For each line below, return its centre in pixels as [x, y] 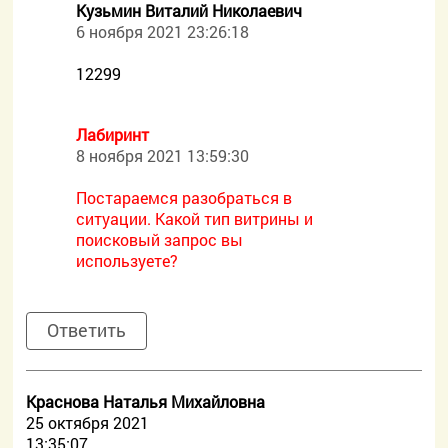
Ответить [87, 330]
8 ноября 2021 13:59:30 [163, 155]
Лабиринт [113, 134]
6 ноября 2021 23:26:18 [163, 31]
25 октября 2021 [88, 422]
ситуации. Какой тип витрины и [195, 218]
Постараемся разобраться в [184, 197]
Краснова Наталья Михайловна [146, 401]
